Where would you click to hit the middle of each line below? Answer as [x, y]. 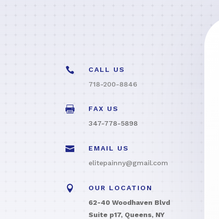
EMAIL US [109, 148]
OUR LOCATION [121, 187]
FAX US [104, 109]
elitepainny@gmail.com [129, 163]
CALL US [107, 69]
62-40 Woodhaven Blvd [130, 202]
